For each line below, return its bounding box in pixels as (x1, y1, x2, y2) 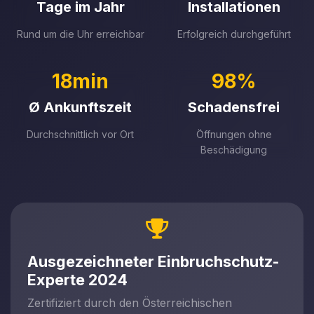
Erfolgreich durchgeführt (177, 28, 291, 40)
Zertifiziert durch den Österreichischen (27, 296, 232, 310)
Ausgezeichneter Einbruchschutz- (27, 252, 279, 271)
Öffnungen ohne (196, 128, 272, 140)
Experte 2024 (27, 271, 128, 289)
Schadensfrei (188, 99, 280, 116)
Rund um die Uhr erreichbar (16, 28, 144, 40)
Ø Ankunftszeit (29, 99, 132, 116)
